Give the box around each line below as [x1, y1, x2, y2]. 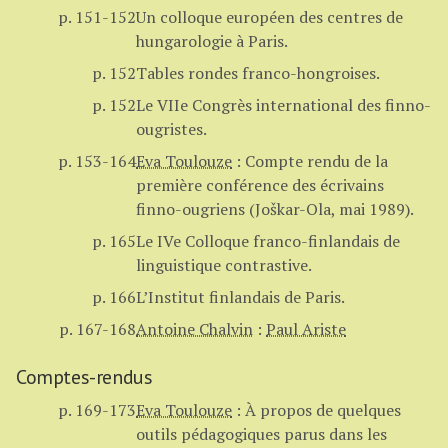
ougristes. [136, 118, 207, 141]
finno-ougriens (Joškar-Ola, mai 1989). [136, 198, 414, 221]
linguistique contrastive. [136, 254, 312, 277]
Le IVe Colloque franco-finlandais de [136, 230, 400, 253]
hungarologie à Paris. [136, 30, 288, 53]
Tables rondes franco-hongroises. [136, 62, 380, 85]
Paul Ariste [266, 318, 346, 341]
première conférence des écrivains [136, 174, 384, 197]
